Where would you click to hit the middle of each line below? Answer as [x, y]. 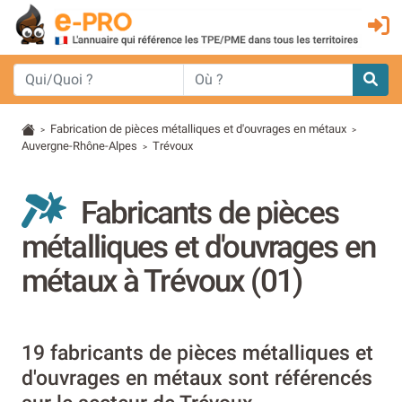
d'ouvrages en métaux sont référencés [197, 378]
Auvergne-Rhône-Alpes [79, 145]
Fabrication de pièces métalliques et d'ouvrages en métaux [199, 128]
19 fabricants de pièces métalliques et [197, 353]
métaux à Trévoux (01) [162, 280]
